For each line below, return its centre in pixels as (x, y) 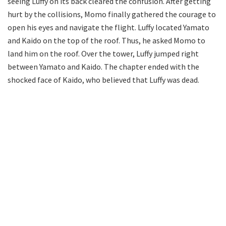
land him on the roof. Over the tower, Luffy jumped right (103, 53)
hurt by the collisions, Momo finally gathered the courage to (112, 14)
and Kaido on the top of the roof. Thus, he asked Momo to (106, 40)
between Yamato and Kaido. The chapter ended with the (103, 66)
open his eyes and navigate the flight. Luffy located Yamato (108, 27)
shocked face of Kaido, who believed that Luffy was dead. (103, 79)
